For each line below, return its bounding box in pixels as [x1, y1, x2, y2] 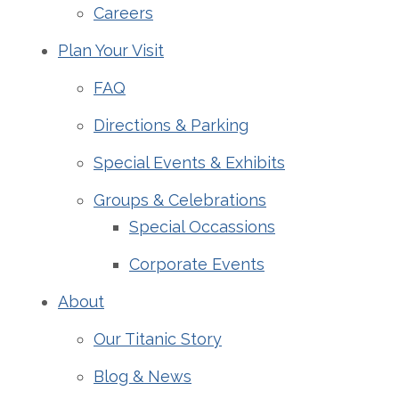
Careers [94, 4, 153, 22]
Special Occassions [129, 217, 275, 236]
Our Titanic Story [94, 330, 222, 348]
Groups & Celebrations [94, 191, 266, 209]
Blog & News [94, 367, 191, 386]
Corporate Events [129, 255, 265, 273]
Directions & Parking [94, 116, 248, 134]
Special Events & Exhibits [94, 153, 285, 172]
